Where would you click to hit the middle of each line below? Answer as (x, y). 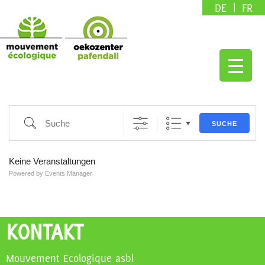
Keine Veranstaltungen (52, 161)
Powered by (27, 173)
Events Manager (69, 173)
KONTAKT (45, 232)
